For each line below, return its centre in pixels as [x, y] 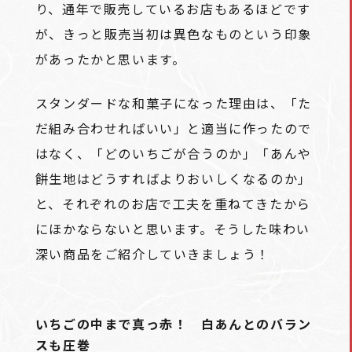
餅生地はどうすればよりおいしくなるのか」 [173, 178]
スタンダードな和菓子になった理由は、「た [173, 103]
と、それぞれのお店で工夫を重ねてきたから [173, 203]
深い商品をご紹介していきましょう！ [152, 254]
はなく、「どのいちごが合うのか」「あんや [173, 153]
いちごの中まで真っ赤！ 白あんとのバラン [173, 324]
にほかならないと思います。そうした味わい [172, 229]
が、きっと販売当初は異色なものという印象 [173, 34]
